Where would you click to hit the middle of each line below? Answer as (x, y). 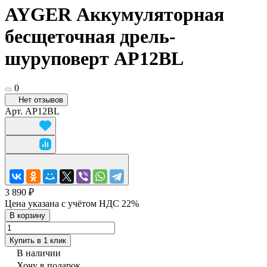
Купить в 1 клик (38, 240)
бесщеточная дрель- (90, 37)
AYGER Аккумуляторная (114, 15)
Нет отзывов (41, 100)
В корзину (27, 215)
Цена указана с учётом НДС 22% (72, 203)
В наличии (39, 253)
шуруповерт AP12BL (94, 59)
